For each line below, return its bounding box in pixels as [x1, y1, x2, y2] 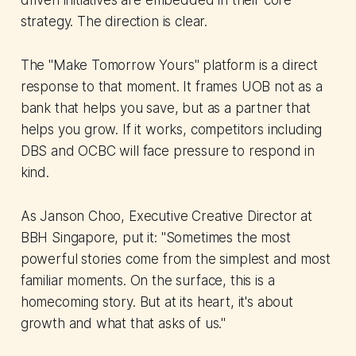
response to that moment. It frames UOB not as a [20, 79, 323, 95]
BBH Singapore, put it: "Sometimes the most [20, 230, 291, 246]
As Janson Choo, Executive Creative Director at [20, 208, 312, 225]
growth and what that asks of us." [20, 315, 226, 332]
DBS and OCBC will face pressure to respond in [20, 143, 315, 160]
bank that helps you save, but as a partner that [20, 100, 311, 117]
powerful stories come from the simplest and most [20, 251, 331, 268]
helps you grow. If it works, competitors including [20, 122, 323, 138]
